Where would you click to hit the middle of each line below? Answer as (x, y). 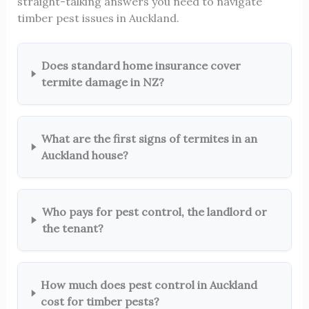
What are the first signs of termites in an (150, 139)
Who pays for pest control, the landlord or (154, 212)
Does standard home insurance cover (141, 66)
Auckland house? (85, 156)
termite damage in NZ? (102, 82)
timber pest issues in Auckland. (98, 18)
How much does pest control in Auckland (149, 285)
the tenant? (72, 229)
